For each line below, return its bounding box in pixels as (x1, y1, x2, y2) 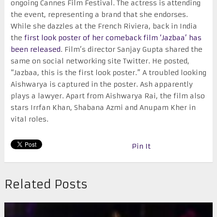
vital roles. (10, 115, 48, 124)
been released (10, 45, 61, 54)
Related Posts (4, 177, 88, 192)
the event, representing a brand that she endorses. (10, 10, 188, 19)
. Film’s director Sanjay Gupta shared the (60, 45, 202, 54)
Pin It (131, 142, 151, 151)
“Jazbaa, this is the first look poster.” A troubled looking (10, 68, 206, 77)
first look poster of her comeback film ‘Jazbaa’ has (24, 33, 201, 43)
